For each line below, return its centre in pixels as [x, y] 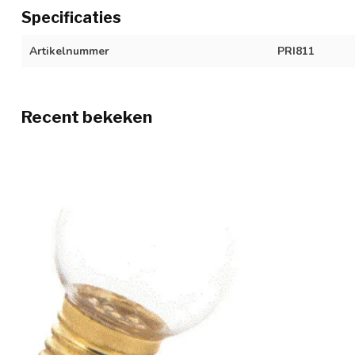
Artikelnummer [69, 52]
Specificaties [71, 18]
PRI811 [296, 52]
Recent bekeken [87, 117]
